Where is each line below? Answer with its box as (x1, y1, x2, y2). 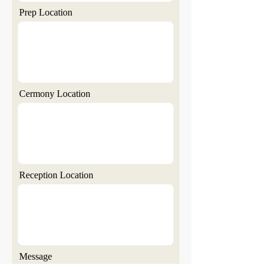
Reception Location (19, 170, 93, 180)
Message (19, 251, 52, 261)
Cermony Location (19, 89, 90, 99)
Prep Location (19, 7, 72, 17)
